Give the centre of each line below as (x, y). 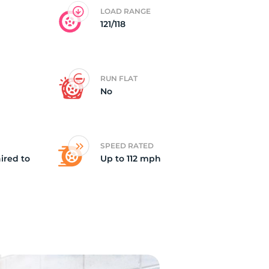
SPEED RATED (127, 146)
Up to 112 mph (131, 159)
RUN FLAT (119, 78)
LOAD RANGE (125, 11)
